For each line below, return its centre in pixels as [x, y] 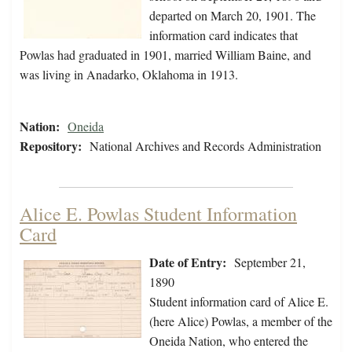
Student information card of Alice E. [239, 302]
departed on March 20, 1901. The [233, 16]
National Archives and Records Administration [205, 146]
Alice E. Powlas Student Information [158, 214]
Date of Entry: [188, 262]
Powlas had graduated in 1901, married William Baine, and [165, 55]
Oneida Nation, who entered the [229, 341]
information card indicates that [224, 35]
